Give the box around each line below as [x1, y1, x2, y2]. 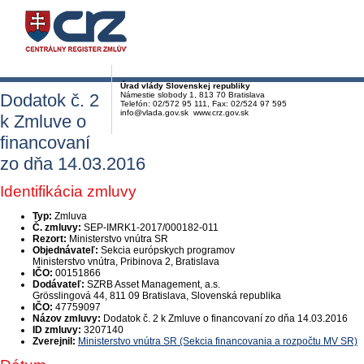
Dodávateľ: [32, 279, 84, 290]
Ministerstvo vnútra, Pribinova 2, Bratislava [32, 256, 219, 267]
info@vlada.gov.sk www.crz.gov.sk [120, 108, 249, 117]
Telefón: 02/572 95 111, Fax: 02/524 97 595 [120, 99, 287, 108]
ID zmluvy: [32, 324, 81, 336]
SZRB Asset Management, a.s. [87, 279, 220, 290]
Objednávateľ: [32, 245, 98, 256]
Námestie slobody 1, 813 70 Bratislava [120, 90, 265, 99]
